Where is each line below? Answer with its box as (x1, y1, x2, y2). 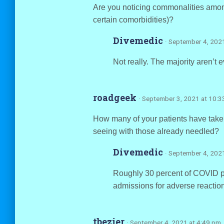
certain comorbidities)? (92, 15, 173, 24)
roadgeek (92, 91, 138, 103)
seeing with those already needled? (92, 127, 219, 135)
